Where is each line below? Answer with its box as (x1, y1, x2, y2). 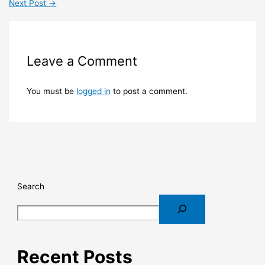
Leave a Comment (26, 53, 137, 69)
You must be (26, 86, 76, 96)
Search (17, 182, 45, 191)
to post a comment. (110, 86, 188, 96)
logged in (76, 86, 111, 96)
